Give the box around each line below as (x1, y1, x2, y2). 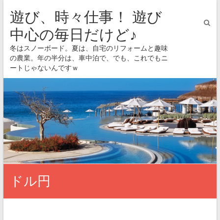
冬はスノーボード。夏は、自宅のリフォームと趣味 (9, 45, 168, 52)
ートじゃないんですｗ (9, 64, 79, 72)
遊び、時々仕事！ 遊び (9, 9, 162, 25)
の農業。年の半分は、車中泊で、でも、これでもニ (9, 55, 168, 62)
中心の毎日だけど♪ (9, 27, 137, 43)
